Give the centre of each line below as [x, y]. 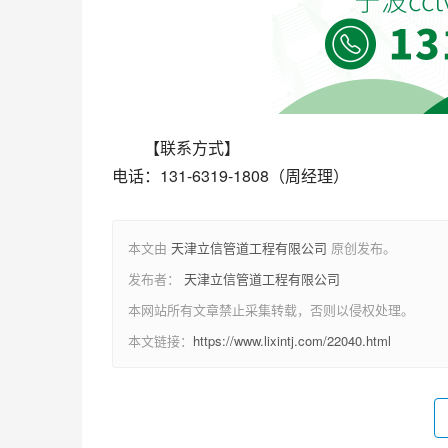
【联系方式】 [192, 147]
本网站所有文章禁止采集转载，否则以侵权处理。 [271, 309]
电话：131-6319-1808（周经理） [230, 175]
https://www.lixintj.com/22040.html [292, 340]
